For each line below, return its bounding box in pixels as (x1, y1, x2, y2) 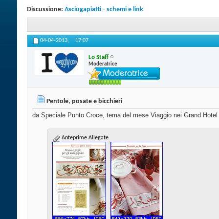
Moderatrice (88, 61, 117, 67)
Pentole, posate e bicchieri (46, 98, 122, 106)
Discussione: (27, 6, 65, 13)
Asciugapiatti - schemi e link (65, 6, 143, 13)
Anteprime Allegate (60, 135, 109, 141)
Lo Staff (88, 54, 109, 61)
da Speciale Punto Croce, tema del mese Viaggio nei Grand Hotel (32, 111, 218, 119)
